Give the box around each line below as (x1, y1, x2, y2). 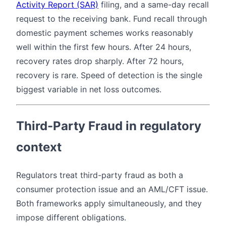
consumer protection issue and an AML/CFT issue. (16, 184, 208, 194)
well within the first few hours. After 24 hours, (16, 41, 191, 52)
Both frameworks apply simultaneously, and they (16, 198, 202, 208)
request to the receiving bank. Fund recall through (16, 13, 207, 24)
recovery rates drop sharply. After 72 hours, (16, 55, 184, 66)
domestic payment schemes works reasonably (16, 27, 193, 38)
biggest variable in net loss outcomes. (16, 84, 161, 94)
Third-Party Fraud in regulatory (16, 118, 201, 133)
